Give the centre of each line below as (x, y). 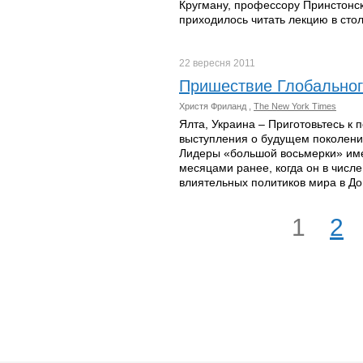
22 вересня (206, 63)
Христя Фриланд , (216, 106)
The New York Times (295, 106)
